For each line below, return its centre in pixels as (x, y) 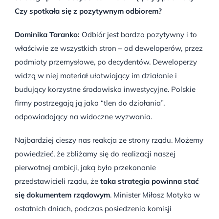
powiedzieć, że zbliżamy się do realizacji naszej (95, 153)
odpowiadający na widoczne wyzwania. (83, 116)
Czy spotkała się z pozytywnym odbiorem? (88, 11)
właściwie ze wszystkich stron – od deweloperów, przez (109, 48)
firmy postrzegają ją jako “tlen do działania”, (90, 103)
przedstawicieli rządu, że (57, 181)
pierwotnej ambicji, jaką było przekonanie (85, 167)
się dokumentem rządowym (62, 195)
